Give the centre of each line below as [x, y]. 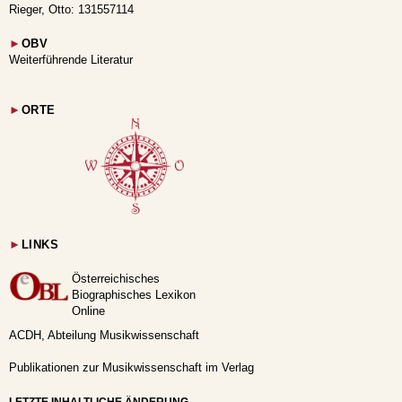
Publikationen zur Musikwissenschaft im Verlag [131, 368]
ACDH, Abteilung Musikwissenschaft [104, 336]
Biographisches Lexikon [134, 295]
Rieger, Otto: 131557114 [71, 9]
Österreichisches [116, 279]
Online [88, 311]
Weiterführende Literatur [71, 59]
